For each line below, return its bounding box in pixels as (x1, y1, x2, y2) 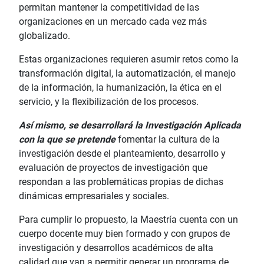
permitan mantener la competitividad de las (19, 1, 199, 13)
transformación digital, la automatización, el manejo (19, 67, 236, 79)
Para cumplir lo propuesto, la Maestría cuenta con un (19, 213, 238, 225)
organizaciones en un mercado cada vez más (19, 15, 207, 27)
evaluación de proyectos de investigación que (19, 161, 207, 173)
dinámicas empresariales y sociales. (19, 190, 169, 202)
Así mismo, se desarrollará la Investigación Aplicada (19, 119, 241, 131)
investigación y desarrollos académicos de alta (19, 242, 213, 253)
